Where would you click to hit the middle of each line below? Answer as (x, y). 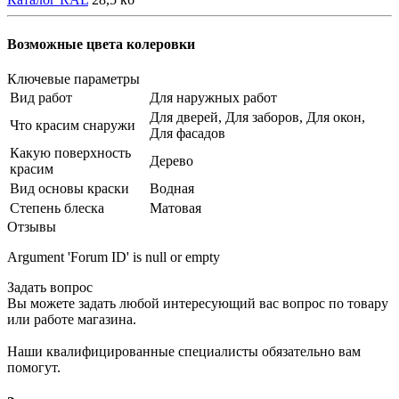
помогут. (34, 367)
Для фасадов (187, 133)
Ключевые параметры (73, 79)
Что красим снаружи (73, 125)
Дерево (171, 161)
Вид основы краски (69, 188)
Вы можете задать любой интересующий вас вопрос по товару (198, 303)
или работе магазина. (72, 319)
